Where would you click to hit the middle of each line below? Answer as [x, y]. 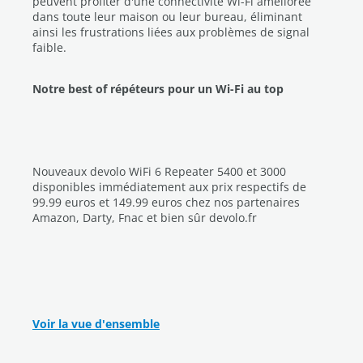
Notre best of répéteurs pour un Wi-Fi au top [158, 89]
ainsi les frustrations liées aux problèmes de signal [171, 32]
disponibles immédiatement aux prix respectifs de [169, 187]
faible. [49, 48]
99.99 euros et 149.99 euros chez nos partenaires [166, 203]
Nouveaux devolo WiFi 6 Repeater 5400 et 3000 [159, 172]
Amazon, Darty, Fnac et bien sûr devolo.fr [145, 218]
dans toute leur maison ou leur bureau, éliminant [167, 17]
